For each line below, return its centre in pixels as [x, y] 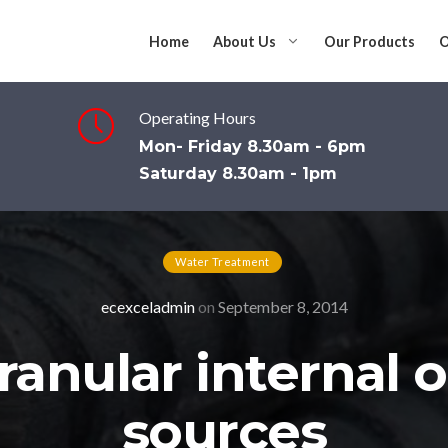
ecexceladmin [147, 306]
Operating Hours [197, 117]
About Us [244, 41]
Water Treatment [222, 261]
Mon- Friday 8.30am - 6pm [252, 146]
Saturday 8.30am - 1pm [237, 173]
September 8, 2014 [282, 306]
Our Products [369, 41]
